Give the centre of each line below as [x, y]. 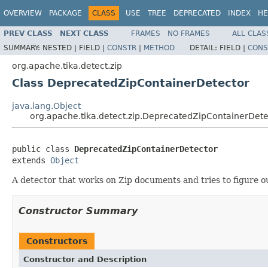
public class [43, 149]
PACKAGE [66, 13]
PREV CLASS [28, 33]
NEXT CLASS [84, 33]
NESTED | [61, 48]
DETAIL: [205, 48]
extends [31, 160]
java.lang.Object [46, 106]
